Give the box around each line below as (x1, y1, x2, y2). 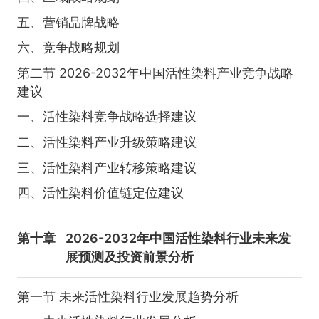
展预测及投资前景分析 (66, 249, 194, 265)
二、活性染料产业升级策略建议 (16, 134, 197, 150)
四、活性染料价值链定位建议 (16, 185, 184, 201)
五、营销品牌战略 (16, 14, 120, 30)
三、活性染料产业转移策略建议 (16, 159, 197, 175)
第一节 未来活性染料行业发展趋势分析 (16, 288, 239, 304)
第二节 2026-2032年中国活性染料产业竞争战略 (16, 65, 293, 80)
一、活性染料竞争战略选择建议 (16, 109, 197, 125)
